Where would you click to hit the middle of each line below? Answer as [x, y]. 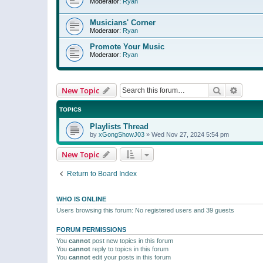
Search [234, 90]
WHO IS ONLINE [81, 199]
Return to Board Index [102, 173]
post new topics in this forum [132, 240]
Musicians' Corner [123, 22]
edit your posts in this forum [131, 257]
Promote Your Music [127, 46]
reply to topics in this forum [129, 249]
